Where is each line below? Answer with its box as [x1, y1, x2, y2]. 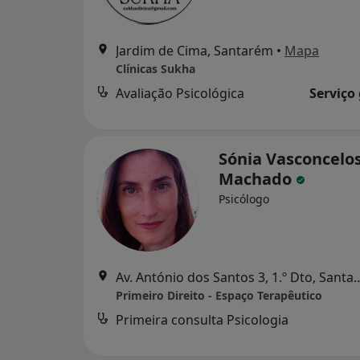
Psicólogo [219, 191, 269, 207]
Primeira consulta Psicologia [116, 311, 288, 329]
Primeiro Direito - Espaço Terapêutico [116, 288, 322, 303]
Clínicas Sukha [116, 61, 195, 76]
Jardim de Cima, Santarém [116, 42, 273, 59]
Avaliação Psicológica [116, 84, 244, 102]
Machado [219, 168, 296, 190]
